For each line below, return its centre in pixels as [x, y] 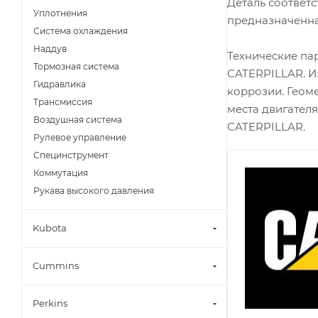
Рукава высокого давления [94, 191]
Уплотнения [60, 13]
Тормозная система [76, 66]
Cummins [56, 265]
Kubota [50, 228]
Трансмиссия [63, 102]
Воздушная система [78, 120]
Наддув [50, 49]
